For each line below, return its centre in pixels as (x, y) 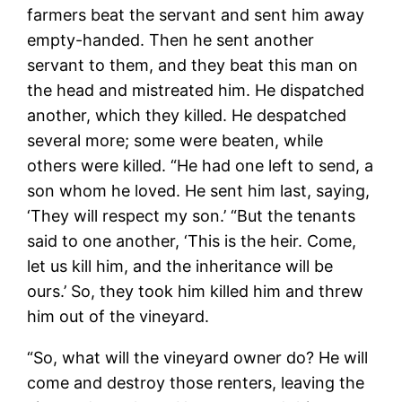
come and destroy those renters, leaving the (196, 382)
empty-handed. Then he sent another (171, 39)
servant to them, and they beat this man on (193, 65)
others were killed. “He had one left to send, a (201, 165)
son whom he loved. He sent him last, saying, (199, 190)
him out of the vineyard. (118, 316)
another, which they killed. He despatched (187, 115)
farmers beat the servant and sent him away (196, 14)
